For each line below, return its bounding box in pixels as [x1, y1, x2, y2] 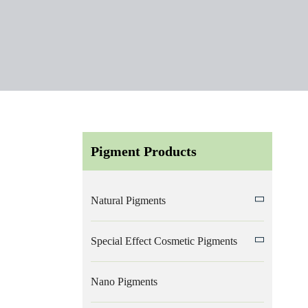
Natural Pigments [91, 195, 166, 206]
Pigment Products [91, 144, 197, 159]
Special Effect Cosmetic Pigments [91, 235, 237, 247]
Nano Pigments [91, 276, 157, 287]
